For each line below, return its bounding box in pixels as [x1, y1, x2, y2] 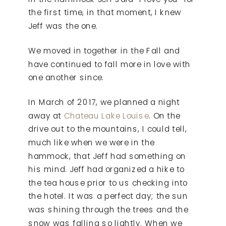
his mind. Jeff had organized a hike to [28, 163, 185, 175]
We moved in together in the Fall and [28, 45, 180, 56]
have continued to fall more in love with [28, 58, 191, 70]
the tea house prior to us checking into [28, 177, 188, 189]
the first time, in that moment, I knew [28, 7, 182, 19]
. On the [149, 110, 181, 122]
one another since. [28, 72, 104, 83]
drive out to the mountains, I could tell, [28, 123, 187, 135]
